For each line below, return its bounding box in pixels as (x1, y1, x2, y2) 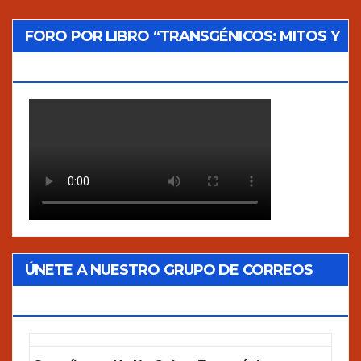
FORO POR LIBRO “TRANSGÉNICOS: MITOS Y (25, 27, 339, 45)
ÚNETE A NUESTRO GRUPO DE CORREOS (25, 260, 313, 279)
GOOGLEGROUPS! (25, 293, 152, 311)
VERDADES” (25, 59, 111, 77)
